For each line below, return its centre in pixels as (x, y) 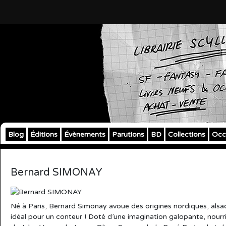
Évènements (85, 134)
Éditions (44, 134)
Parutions (128, 134)
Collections (187, 134)
